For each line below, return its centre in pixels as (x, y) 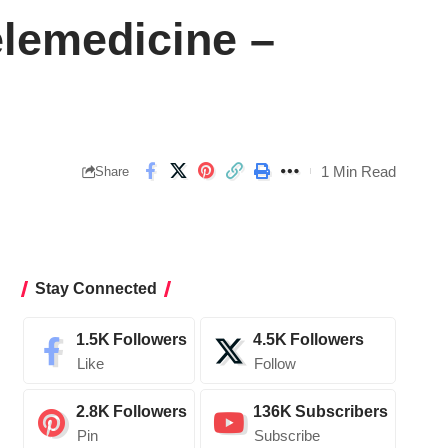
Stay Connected (95, 289)
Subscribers (341, 412)
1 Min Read (358, 171)
